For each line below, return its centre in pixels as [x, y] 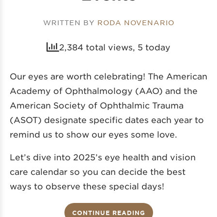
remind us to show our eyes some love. [93, 134]
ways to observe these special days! [87, 186]
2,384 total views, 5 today [115, 47]
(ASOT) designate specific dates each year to [107, 120]
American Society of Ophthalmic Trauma [97, 105]
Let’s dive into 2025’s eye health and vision [103, 157]
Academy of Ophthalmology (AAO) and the [104, 91]
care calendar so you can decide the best [98, 172]
